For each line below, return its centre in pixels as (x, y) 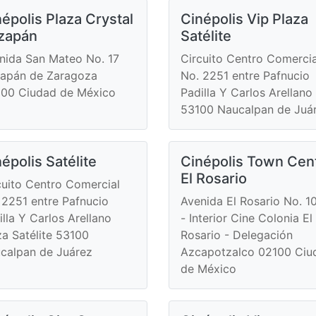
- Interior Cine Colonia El (247, 218)
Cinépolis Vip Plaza (244, 19)
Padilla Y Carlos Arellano (247, 92)
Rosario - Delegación (237, 235)
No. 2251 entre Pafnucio (245, 75)
